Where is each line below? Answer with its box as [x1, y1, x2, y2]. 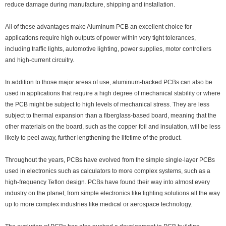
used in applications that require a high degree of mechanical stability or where [5, 90, 220, 97]
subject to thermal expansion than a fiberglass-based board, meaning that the [5, 112, 216, 120]
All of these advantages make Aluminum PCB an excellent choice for [5, 23, 192, 31]
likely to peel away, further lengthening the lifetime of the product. [5, 134, 182, 142]
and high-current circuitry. [5, 56, 74, 64]
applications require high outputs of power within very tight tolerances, [5, 34, 196, 42]
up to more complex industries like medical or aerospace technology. [5, 201, 192, 208]
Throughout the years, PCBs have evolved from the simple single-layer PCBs [5, 156, 215, 164]
